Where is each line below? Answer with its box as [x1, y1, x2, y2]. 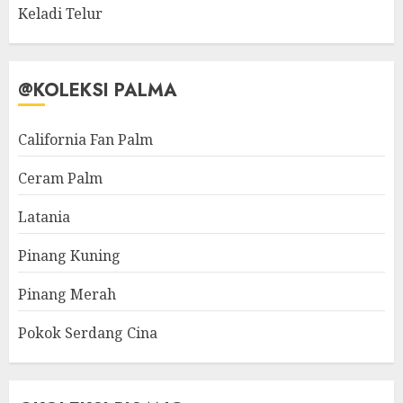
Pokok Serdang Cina [18, 323, 157, 344]
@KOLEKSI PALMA [18, 77, 177, 104]
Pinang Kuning [18, 246, 121, 266]
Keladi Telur [18, 4, 103, 24]
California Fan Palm [18, 130, 153, 150]
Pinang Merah [18, 284, 116, 305]
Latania [18, 207, 70, 228]
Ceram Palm [18, 168, 103, 189]
